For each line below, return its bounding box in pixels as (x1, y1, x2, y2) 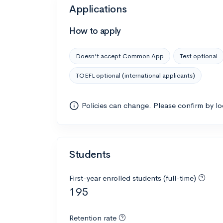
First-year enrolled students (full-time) (69, 173, 198, 183)
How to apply (69, 25, 121, 36)
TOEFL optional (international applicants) (76, 71, 195, 80)
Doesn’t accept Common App (76, 51, 164, 60)
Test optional (180, 51, 218, 60)
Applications (69, 2, 127, 15)
